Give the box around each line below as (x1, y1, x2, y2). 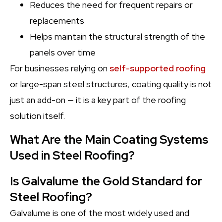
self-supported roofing (110, 62, 206, 74)
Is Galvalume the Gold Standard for (10, 173, 202, 189)
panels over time (30, 47, 96, 58)
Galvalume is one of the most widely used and (10, 207, 189, 219)
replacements (30, 15, 84, 26)
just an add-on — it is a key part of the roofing (10, 94, 186, 106)
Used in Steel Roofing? (10, 148, 135, 163)
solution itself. (10, 110, 65, 121)
